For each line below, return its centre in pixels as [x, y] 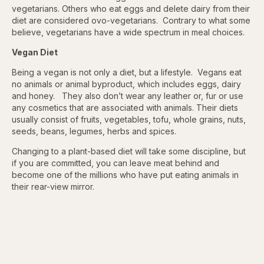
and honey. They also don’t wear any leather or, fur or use [128, 96]
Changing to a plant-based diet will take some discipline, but [129, 151]
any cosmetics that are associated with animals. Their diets [125, 108]
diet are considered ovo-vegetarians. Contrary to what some [131, 21]
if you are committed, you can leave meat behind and [115, 163]
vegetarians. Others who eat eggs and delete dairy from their [131, 9]
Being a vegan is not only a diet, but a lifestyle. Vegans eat [127, 72]
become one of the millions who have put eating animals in [125, 175]
